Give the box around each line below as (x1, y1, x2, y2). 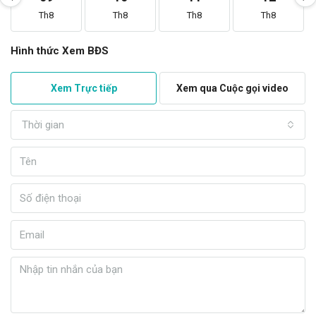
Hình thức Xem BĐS (11, 44, 109, 57)
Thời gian (22, 119, 64, 131)
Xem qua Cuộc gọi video (176, 83, 288, 94)
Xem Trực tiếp (50, 83, 117, 94)
